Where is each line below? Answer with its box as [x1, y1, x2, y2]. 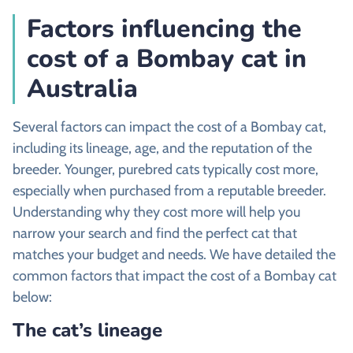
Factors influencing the [27, 11, 302, 46]
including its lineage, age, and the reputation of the [13, 139, 312, 157]
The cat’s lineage [13, 318, 162, 344]
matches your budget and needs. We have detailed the [13, 245, 336, 263]
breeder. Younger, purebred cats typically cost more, [13, 160, 318, 178]
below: [13, 288, 52, 306]
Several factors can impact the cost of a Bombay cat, [13, 117, 326, 136]
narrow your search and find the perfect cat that [13, 224, 297, 242]
